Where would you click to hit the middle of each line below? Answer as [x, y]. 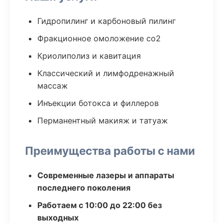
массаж [53, 86]
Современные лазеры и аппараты [106, 175]
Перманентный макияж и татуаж [103, 120]
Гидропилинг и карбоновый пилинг [107, 21]
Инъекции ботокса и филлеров [98, 103]
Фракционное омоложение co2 [99, 38]
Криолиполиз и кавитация [89, 56]
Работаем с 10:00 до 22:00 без [100, 205]
